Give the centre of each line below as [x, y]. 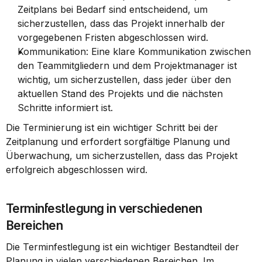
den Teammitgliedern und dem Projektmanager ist [127, 65]
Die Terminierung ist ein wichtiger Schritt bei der [112, 127]
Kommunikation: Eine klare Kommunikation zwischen [134, 51]
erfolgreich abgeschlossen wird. [77, 170]
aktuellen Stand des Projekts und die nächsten [120, 94]
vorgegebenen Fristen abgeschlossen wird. [113, 37]
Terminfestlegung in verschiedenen [104, 208]
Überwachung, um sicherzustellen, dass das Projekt [122, 156]
